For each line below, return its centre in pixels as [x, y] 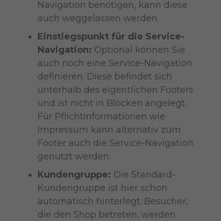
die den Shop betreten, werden [106, 214]
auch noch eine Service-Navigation [115, 63]
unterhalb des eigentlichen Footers [115, 90]
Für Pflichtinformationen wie [101, 116]
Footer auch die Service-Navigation [115, 143]
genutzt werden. [74, 156]
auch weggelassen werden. [98, 18]
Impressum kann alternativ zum [109, 129]
